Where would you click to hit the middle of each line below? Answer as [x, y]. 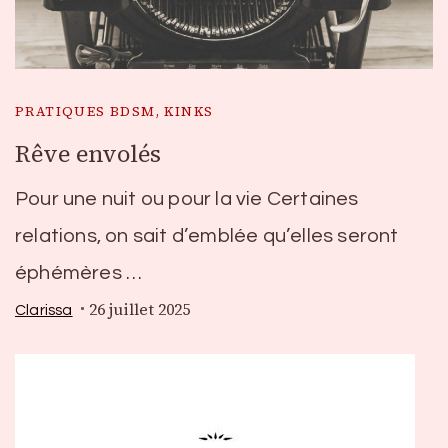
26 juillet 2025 [139, 309]
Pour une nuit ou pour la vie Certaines [187, 199]
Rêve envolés [88, 154]
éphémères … [79, 273]
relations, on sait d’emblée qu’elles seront [207, 236]
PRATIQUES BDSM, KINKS [114, 111]
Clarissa [44, 309]
